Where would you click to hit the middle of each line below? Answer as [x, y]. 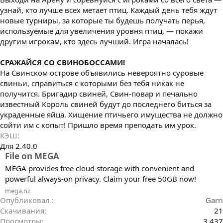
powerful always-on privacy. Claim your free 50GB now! [101, 179]
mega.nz [18, 191]
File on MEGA [32, 156]
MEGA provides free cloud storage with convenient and [100, 168]
